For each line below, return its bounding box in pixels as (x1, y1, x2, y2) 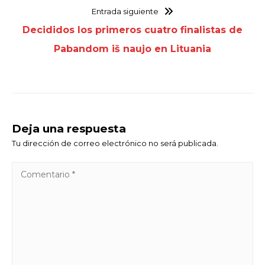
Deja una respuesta (12, 121, 126, 135)
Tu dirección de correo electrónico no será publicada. (12, 138, 218, 148)
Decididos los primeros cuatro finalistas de (22, 24, 243, 35)
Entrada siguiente (92, 6, 159, 16)
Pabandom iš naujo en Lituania (54, 43, 211, 54)
